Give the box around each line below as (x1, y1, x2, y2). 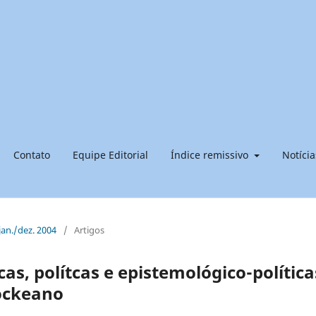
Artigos (74, 223, 104, 236)
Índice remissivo (171, 147, 251, 162)
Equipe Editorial (73, 147, 148, 162)
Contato (13, 147, 50, 162)
